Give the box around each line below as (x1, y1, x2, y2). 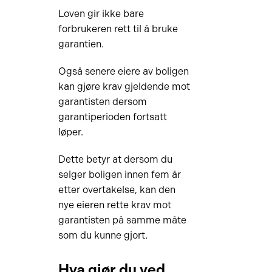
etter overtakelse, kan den (58, 184, 175, 195)
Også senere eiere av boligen (58, 66, 189, 77)
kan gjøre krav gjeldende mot (58, 81, 190, 92)
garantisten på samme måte (58, 214, 186, 226)
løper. (58, 126, 83, 138)
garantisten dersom (58, 96, 147, 107)
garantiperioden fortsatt (58, 111, 167, 123)
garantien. (58, 38, 104, 50)
